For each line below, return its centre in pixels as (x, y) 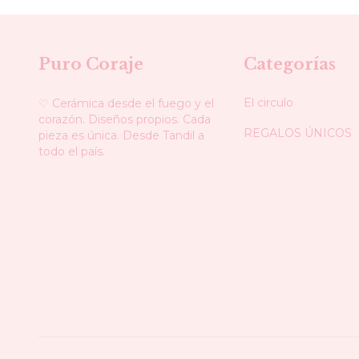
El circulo (268, 102)
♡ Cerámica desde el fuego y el (126, 103)
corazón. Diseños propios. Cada (125, 119)
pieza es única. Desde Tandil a (121, 135)
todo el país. (72, 151)
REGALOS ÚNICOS (297, 133)
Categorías (289, 64)
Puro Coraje (91, 64)
